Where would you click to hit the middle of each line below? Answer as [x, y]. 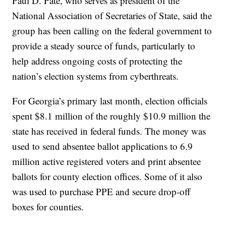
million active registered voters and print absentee [107, 161]
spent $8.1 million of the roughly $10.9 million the [111, 116]
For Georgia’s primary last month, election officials [110, 101]
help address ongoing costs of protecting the [97, 61]
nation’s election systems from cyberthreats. [96, 76]
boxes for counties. [48, 207]
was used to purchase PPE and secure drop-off [101, 192]
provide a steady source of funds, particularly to [104, 46]
